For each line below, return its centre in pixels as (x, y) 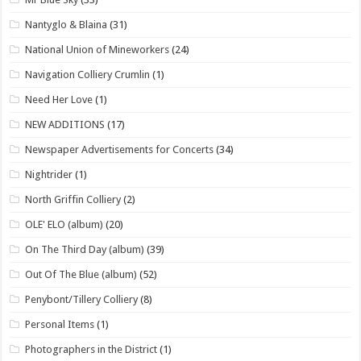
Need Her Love (59, 99)
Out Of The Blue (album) (81, 274)
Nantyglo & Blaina (66, 24)
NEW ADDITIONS (65, 124)
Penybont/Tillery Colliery (82, 299)
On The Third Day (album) (85, 249)
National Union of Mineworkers (98, 49)
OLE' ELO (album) (64, 224)
